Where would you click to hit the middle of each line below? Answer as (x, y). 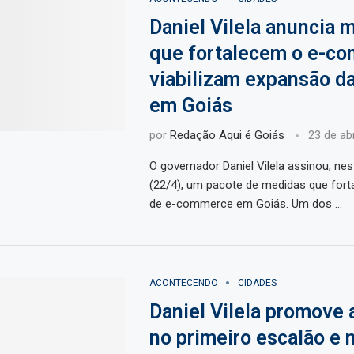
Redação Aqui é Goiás (227, 136)
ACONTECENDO (183, 283)
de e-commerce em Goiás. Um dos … (245, 204)
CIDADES (257, 283)
